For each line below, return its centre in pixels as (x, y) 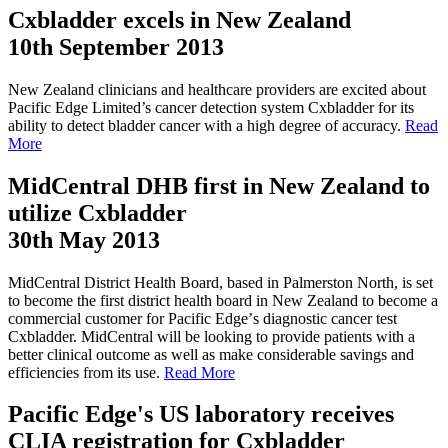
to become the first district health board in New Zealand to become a (223, 300)
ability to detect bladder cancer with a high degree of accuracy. (206, 125)
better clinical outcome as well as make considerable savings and (211, 354)
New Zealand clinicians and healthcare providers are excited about (217, 89)
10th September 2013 (116, 46)
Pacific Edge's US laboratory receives (201, 414)
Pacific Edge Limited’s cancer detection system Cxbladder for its (211, 107)
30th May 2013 (84, 239)
